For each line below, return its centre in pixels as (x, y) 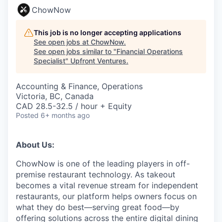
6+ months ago (65, 115)
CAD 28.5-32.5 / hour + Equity (74, 106)
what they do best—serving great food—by (98, 207)
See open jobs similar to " (75, 51)
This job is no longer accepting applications (108, 32)
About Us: (35, 145)
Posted (27, 115)
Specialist (50, 61)
